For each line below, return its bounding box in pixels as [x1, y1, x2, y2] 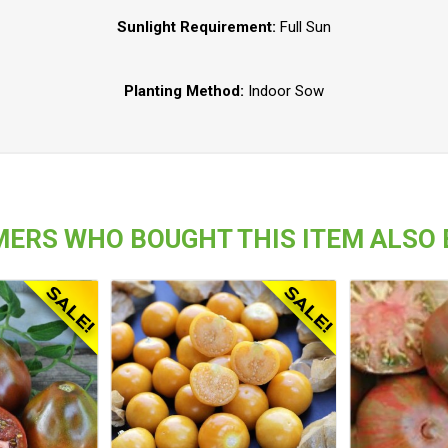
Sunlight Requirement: [117, 18, 280, 37]
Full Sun [280, 18, 331, 37]
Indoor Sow [248, 82, 324, 101]
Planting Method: [124, 82, 248, 101]
